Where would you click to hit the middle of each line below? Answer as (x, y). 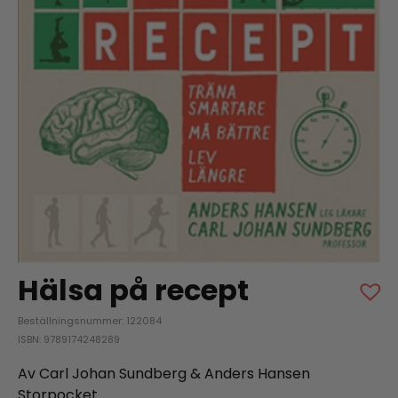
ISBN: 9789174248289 (69, 340)
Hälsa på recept (133, 291)
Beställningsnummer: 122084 (90, 321)
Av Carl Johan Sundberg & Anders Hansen (164, 374)
